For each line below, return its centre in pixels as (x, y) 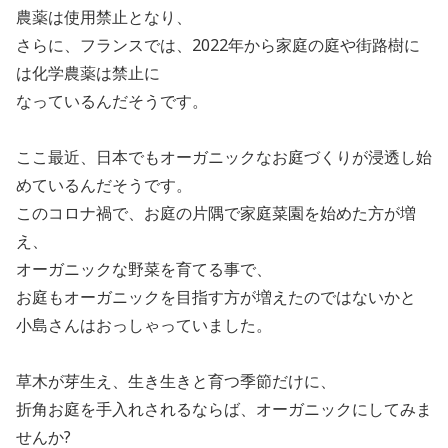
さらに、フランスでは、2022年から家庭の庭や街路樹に (218, 45)
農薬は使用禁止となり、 (104, 17)
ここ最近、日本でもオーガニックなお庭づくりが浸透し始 (224, 157)
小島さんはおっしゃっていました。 (144, 325)
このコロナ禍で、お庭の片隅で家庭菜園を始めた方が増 (216, 213)
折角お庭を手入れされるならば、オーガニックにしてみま (224, 409)
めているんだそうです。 (104, 185)
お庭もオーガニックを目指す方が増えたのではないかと (216, 297)
